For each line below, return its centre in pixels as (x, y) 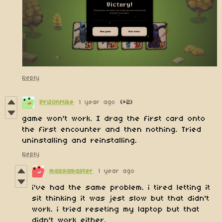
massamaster (71, 171)
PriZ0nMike (57, 102)
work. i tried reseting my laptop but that (116, 209)
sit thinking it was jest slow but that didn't (121, 198)
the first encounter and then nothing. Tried (112, 130)
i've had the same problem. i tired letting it (121, 188)
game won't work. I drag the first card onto (114, 119)
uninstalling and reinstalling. (80, 140)
